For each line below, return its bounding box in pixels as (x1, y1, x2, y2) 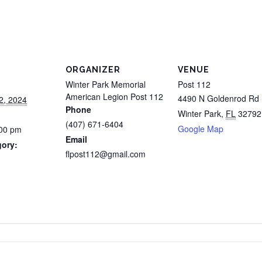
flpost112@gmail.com (65, 148, 146, 160)
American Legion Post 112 (65, 91, 163, 102)
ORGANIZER (65, 65, 120, 74)
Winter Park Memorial (65, 78, 146, 90)
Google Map (178, 123, 223, 135)
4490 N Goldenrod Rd (178, 92, 259, 104)
